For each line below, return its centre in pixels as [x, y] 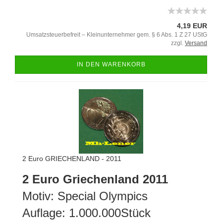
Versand [196, 43]
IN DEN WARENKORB [111, 64]
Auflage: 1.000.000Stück [86, 213]
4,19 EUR [192, 26]
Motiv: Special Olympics [87, 196]
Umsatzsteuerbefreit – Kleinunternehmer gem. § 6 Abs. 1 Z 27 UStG [117, 35]
